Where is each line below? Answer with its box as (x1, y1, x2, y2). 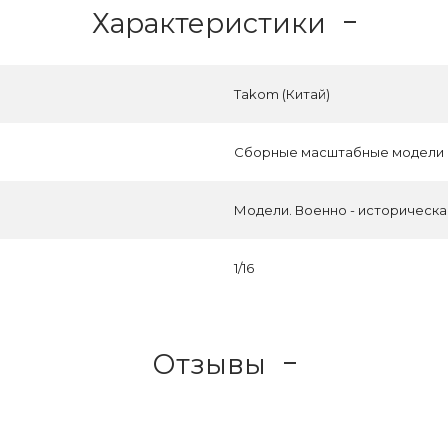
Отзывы (152, 346, 266, 381)
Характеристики (92, 5, 326, 40)
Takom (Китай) (234, 86, 330, 102)
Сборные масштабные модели (234, 144, 444, 160)
